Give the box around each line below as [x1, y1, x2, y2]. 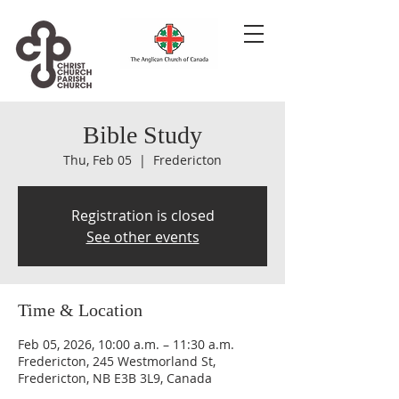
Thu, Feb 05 [63, 151, 132, 168]
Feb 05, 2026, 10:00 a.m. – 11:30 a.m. [18, 336, 234, 353]
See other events [85, 227, 199, 247]
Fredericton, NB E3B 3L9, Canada [18, 370, 212, 387]
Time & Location [18, 300, 142, 320]
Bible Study [83, 121, 202, 149]
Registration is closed [70, 206, 215, 225]
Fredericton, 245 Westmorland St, [18, 353, 216, 370]
